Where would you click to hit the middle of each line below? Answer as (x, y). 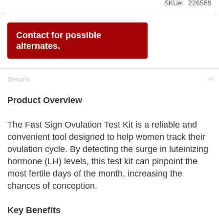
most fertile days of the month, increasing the (95, 174)
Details (19, 79)
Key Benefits (34, 210)
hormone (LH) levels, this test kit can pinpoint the (102, 161)
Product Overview (45, 100)
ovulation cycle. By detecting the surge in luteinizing (108, 149)
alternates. (38, 46)
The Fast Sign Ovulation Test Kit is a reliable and (102, 125)
